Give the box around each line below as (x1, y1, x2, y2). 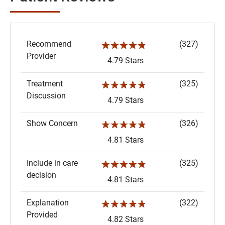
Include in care (27, 158, 78, 168)
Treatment (27, 79, 63, 89)
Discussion (27, 91, 66, 101)
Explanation (27, 198, 69, 208)
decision (27, 170, 56, 180)
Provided (27, 210, 58, 220)
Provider (27, 51, 56, 61)
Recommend (27, 39, 71, 49)
